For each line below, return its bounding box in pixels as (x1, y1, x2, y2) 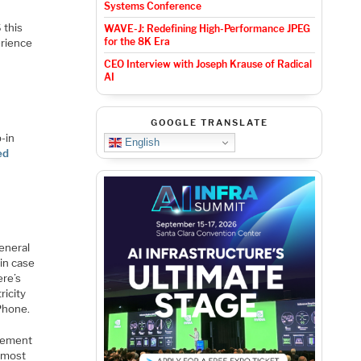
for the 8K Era (103, 35, 170, 48)
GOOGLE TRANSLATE (150, 117, 268, 129)
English (121, 135, 160, 148)
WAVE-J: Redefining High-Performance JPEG (103, 23, 310, 35)
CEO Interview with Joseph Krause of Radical (103, 58, 312, 71)
